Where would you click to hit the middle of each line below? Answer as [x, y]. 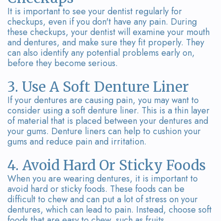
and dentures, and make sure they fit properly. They [106, 42]
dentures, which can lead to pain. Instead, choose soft [110, 209]
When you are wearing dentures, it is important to [103, 178]
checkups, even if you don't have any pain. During [102, 21]
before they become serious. [63, 63]
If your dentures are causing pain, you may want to [103, 100]
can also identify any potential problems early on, [101, 53]
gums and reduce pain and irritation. [77, 141]
